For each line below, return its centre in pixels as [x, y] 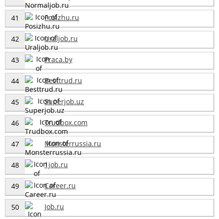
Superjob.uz [64, 101]
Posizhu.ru [62, 17]
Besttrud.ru [63, 80]
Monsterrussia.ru [73, 143]
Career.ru [60, 185]
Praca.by [58, 59]
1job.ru [56, 164]
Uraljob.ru [61, 38]
